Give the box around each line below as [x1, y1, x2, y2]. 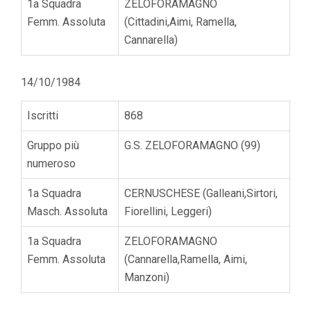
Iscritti [27, 108, 58, 122]
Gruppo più [27, 138, 79, 152]
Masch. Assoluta [27, 204, 108, 218]
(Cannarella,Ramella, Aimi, [124, 252, 247, 266]
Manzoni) [124, 270, 169, 284]
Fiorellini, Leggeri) [124, 204, 212, 218]
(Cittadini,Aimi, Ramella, [124, 15, 237, 28]
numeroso [27, 156, 76, 170]
